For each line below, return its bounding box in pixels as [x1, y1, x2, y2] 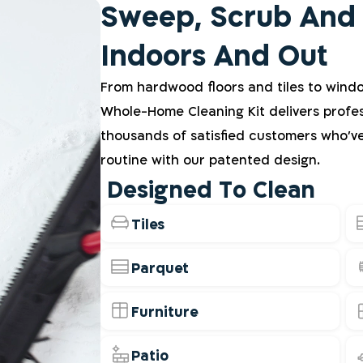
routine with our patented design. [100, 151, 321, 169]
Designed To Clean [107, 172, 316, 205]
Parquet [131, 257, 190, 278]
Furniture [131, 301, 199, 322]
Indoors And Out [100, 34, 328, 75]
